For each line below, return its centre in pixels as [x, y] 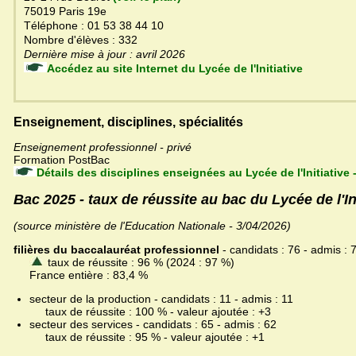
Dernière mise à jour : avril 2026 [172, 54]
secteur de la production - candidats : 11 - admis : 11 [161, 299]
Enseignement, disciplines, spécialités [128, 122]
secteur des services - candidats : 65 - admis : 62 [153, 325]
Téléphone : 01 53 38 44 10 [94, 26]
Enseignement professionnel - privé [103, 147]
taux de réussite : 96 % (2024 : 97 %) [139, 263]
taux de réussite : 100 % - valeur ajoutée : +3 [150, 312]
